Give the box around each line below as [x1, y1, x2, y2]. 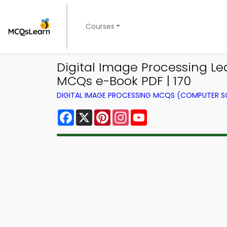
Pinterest [110, 107, 147, 119]
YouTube [147, 107, 181, 119]
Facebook [74, 107, 114, 119]
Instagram [129, 107, 170, 119]
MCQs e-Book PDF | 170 [57, 72, 191, 89]
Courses [85, 21, 115, 31]
